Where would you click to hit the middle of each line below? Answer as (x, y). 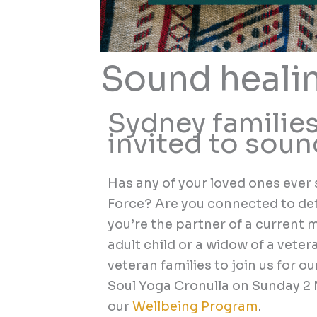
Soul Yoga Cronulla (169, 286)
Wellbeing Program (196, 306)
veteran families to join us (192, 265)
